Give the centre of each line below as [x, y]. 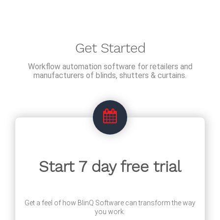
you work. [110, 212]
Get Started [110, 48]
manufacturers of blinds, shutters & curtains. [110, 75]
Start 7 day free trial [110, 166]
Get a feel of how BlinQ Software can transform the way [110, 203]
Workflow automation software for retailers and [110, 67]
